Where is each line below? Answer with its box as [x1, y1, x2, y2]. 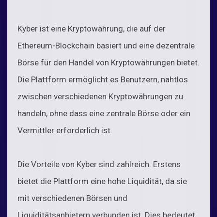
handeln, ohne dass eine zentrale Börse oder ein [17, 108, 190, 118]
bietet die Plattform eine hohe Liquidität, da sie [17, 176, 187, 186]
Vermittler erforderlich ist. [17, 125, 112, 135]
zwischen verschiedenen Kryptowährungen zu [17, 91, 183, 101]
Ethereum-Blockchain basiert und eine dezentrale [17, 40, 195, 50]
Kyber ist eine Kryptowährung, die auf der [17, 23, 166, 33]
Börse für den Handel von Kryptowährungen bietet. [17, 57, 200, 67]
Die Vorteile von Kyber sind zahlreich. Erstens [17, 159, 181, 169]
